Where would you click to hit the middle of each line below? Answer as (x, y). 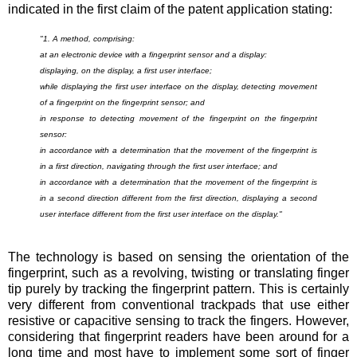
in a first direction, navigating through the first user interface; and (159, 167)
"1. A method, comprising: (87, 39)
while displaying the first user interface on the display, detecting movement (178, 87)
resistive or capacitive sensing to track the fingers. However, (178, 321)
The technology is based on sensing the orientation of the (178, 257)
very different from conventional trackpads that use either (178, 305)
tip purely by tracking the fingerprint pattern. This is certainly (178, 289)
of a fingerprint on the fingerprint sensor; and (122, 103)
